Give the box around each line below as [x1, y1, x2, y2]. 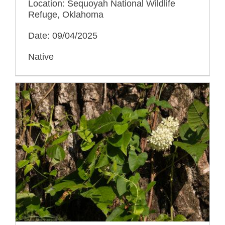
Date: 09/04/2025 [28, 31, 97, 41]
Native [28, 52, 54, 62]
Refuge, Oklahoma [28, 10, 103, 20]
